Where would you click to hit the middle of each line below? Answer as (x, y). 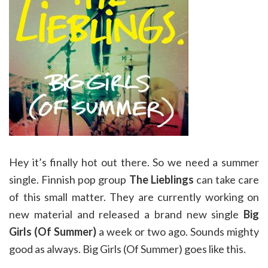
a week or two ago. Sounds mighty (178, 232)
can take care (226, 179)
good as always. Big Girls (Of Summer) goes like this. (127, 249)
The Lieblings (161, 179)
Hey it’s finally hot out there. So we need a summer (134, 162)
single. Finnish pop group (69, 179)
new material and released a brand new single (126, 214)
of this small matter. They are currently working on (134, 197)
